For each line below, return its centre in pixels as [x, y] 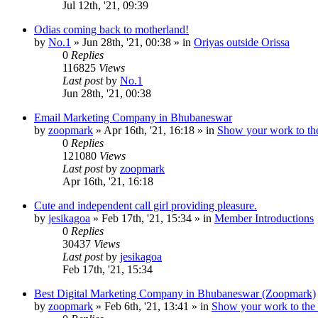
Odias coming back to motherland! [111, 29]
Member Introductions [264, 218]
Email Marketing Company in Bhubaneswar [133, 117]
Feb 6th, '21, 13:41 [147, 306]
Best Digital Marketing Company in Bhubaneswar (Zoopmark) [175, 293]
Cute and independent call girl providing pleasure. [146, 205]
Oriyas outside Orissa [242, 42]
